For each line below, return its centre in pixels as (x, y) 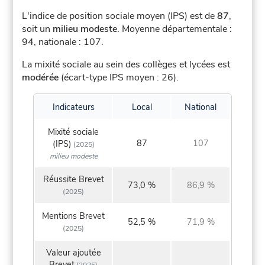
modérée (41, 78)
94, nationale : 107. (63, 42)
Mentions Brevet (74, 216)
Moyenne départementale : (177, 29)
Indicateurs (73, 107)
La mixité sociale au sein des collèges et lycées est (126, 65)
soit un (38, 29)
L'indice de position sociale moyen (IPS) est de (120, 16)
